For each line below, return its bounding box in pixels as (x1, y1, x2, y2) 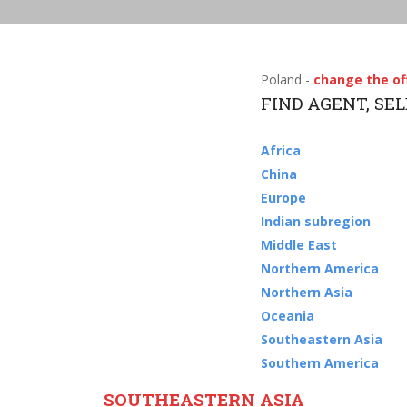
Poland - (260, 71, 313, 88)
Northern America (260, 260, 379, 277)
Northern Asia (260, 283, 352, 301)
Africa (260, 142, 301, 159)
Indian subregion (260, 213, 371, 230)
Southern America (260, 354, 379, 372)
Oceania (260, 307, 314, 324)
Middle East (260, 236, 337, 253)
